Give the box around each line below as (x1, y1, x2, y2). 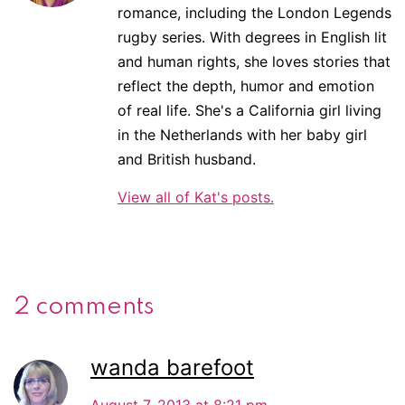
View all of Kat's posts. (118, 187, 274, 206)
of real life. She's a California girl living (118, 100, 381, 119)
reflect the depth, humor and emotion (118, 76, 374, 95)
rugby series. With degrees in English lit (118, 27, 387, 46)
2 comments (14, 294, 155, 319)
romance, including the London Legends (118, 3, 391, 22)
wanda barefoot (90, 353, 254, 381)
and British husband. (118, 149, 256, 168)
